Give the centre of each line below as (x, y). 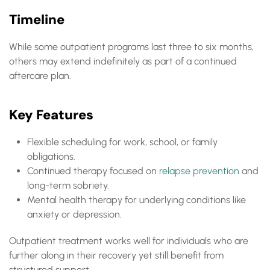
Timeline (37, 20)
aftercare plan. (40, 76)
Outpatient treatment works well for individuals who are (129, 241)
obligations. (51, 156)
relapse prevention (199, 171)
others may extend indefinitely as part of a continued (123, 61)
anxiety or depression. (74, 214)
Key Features (51, 115)
